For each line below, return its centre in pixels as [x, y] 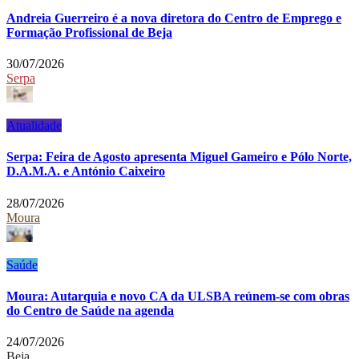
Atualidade [34, 126]
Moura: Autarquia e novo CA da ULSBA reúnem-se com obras [178, 296]
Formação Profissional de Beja [89, 32]
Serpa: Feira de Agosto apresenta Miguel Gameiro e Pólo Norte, [179, 157]
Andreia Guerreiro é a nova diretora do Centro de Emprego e [174, 18]
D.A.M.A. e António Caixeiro [86, 171]
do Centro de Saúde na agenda [90, 310]
